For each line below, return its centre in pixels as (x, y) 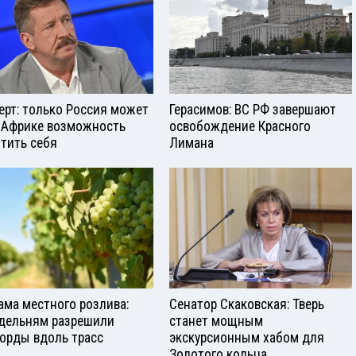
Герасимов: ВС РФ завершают (253, 109)
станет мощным (216, 321)
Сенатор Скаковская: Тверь (247, 305)
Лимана (192, 143)
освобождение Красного (240, 126)
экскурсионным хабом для (247, 338)
